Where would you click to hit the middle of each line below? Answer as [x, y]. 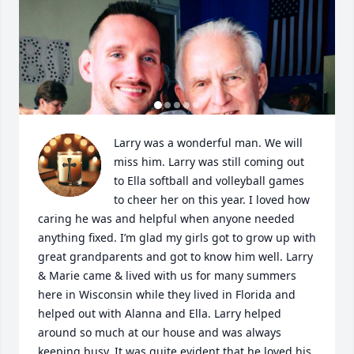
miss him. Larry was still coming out [209, 162]
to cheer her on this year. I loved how [212, 200]
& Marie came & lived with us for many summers [167, 276]
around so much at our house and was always [160, 333]
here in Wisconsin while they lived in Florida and [167, 295]
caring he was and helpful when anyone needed [166, 219]
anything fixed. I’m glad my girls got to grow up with [177, 238]
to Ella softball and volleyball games [209, 181]
